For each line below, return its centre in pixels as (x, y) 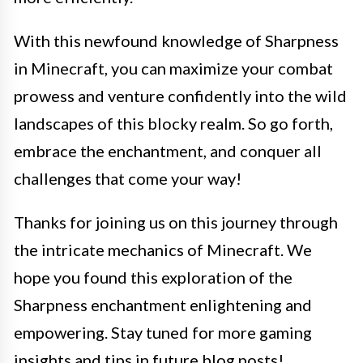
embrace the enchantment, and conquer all (168, 151)
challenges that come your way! (128, 178)
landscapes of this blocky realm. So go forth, (173, 123)
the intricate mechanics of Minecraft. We (163, 250)
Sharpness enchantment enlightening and (163, 305)
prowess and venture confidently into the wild (180, 96)
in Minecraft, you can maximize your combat (173, 68)
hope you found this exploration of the (153, 277)
